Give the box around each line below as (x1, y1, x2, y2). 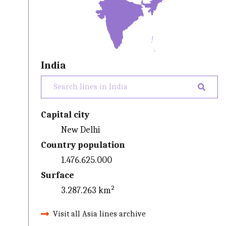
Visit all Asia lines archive (53, 209, 146, 218)
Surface (41, 169, 75, 181)
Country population (41, 139, 125, 150)
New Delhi (61, 124, 101, 135)
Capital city (41, 109, 90, 120)
